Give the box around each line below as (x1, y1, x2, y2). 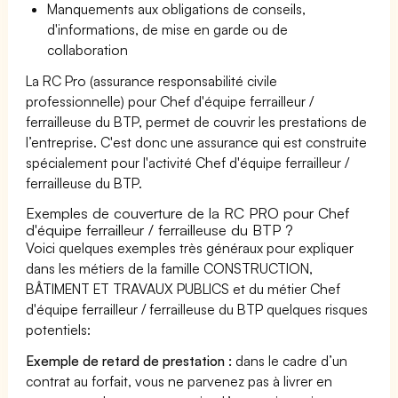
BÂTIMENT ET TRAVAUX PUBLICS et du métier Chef (26, 279, 341, 298)
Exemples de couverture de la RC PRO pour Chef (26, 203, 350, 222)
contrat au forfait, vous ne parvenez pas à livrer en (26, 371, 333, 390)
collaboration (47, 40, 128, 59)
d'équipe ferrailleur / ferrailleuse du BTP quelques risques (26, 299, 369, 318)
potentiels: (26, 320, 91, 338)
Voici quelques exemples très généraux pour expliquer (26, 238, 354, 257)
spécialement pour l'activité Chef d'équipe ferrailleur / (26, 153, 350, 171)
